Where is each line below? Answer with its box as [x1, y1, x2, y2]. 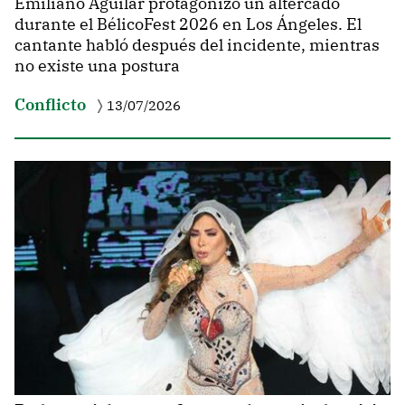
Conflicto [14, 93, 86, 115]
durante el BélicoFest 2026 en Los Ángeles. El [14, 14, 362, 35]
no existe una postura [14, 55, 180, 77]
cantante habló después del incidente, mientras [14, 34, 380, 56]
